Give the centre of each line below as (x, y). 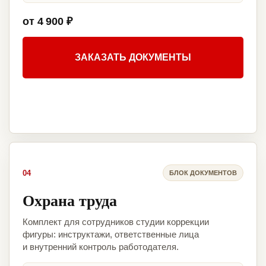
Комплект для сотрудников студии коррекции (116, 222)
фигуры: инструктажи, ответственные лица (111, 235)
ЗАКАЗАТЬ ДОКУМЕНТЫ (133, 58)
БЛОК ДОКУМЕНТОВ (203, 172)
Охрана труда (70, 200)
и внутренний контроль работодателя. (101, 247)
